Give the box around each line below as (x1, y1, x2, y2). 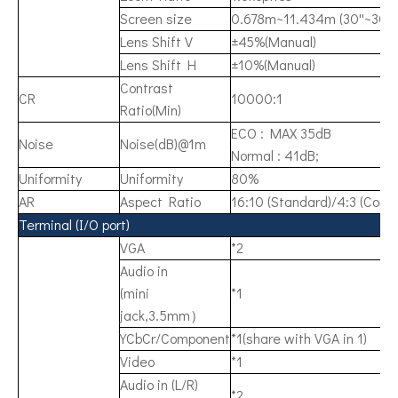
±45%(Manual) (231, 32, 316, 51)
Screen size (120, 9, 192, 28)
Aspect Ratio (120, 192, 201, 211)
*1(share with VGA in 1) (231, 329, 367, 347)
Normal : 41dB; (231, 146, 319, 164)
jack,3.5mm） (120, 306, 204, 324)
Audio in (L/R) (120, 375, 198, 394)
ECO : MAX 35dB (231, 123, 331, 142)
